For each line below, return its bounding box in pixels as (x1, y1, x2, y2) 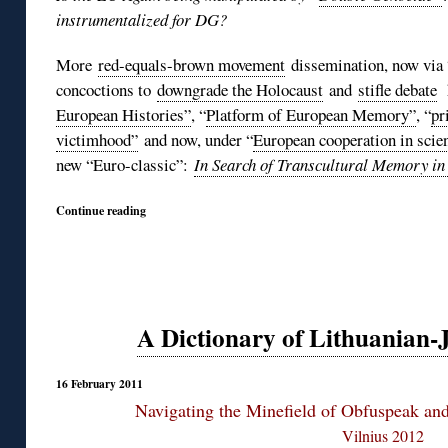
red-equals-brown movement (98, 52, 285, 76)
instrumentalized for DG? (56, 7, 227, 31)
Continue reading (56, 200, 146, 219)
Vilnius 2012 (342, 424, 425, 446)
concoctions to (56, 77, 157, 101)
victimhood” (56, 127, 138, 151)
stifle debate (358, 77, 437, 101)
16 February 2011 (56, 374, 143, 392)
